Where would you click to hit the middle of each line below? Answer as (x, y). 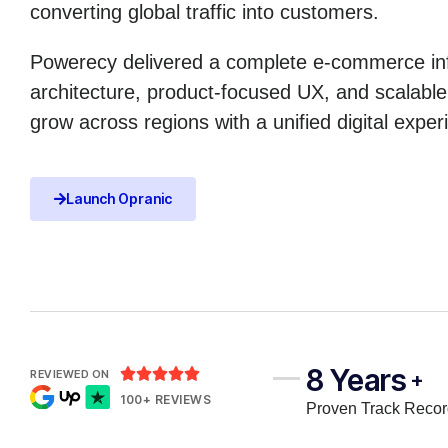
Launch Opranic (119, 198)
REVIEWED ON (70, 373)
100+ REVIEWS (165, 399)
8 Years (356, 379)
